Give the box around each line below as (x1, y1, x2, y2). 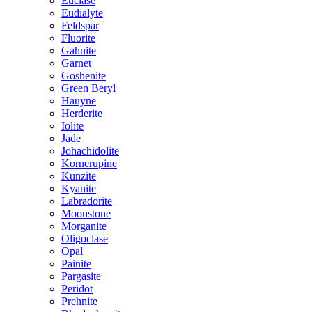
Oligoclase (61, 233, 108, 244)
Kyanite (61, 182, 96, 194)
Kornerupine (61, 157, 117, 169)
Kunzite (61, 170, 96, 182)
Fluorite (61, 32, 95, 44)
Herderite (61, 107, 102, 119)
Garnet (61, 57, 91, 69)
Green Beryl (61, 82, 116, 94)
